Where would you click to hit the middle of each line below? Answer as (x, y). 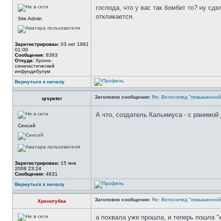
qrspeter (52, 98)
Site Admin (30, 18)
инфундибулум (33, 71)
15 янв (68, 163)
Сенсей (27, 126)
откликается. (115, 17)
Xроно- (43, 60)
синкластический (35, 66)
